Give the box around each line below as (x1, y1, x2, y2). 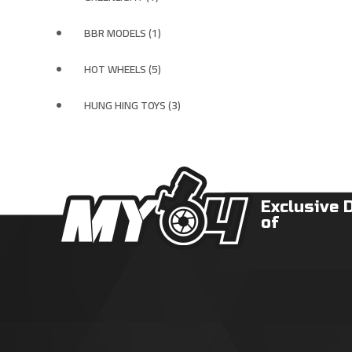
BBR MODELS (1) (84, 23, 161, 43)
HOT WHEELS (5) (84, 59, 161, 79)
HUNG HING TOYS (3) (84, 95, 181, 115)
